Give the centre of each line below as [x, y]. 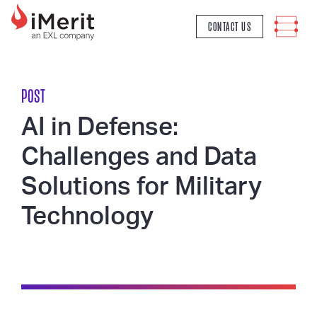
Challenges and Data [139, 157]
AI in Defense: [100, 128]
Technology [87, 217]
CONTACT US [230, 27]
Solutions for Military [142, 187]
